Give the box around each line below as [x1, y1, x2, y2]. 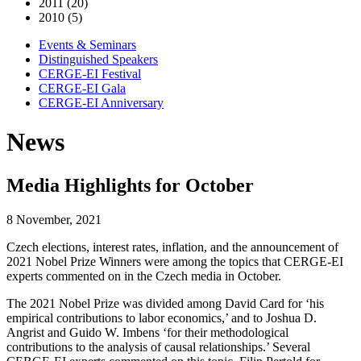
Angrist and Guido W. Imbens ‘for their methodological [6, 325, 288, 339]
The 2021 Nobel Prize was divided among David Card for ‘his [6, 296, 324, 310]
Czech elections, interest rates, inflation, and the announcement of [6, 239, 338, 254]
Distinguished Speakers [39, 52, 158, 66]
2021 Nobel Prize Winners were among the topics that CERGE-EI [6, 254, 343, 268]
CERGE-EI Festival [39, 67, 141, 81]
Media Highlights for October [6, 174, 254, 196]
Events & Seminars [39, 38, 136, 52]
